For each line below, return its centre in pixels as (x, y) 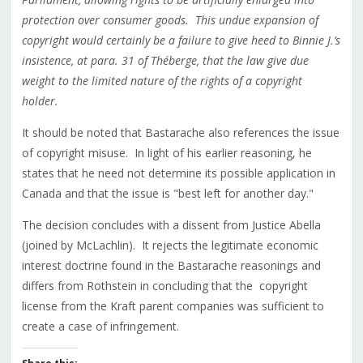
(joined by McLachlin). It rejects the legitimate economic (170, 246)
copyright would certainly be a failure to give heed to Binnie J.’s (181, 41)
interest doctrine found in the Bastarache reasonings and (171, 266)
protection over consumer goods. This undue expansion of (170, 20)
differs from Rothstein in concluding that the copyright (164, 286)
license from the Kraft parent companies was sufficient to (173, 306)
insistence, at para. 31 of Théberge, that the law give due (165, 61)
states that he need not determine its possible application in (178, 173)
